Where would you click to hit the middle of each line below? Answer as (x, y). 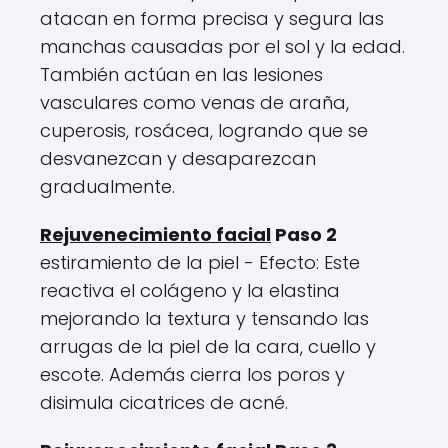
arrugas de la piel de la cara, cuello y (208, 347)
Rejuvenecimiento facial (155, 235)
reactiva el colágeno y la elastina (190, 291)
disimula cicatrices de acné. (164, 403)
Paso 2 (304, 235)
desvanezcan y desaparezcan (178, 159)
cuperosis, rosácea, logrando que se (204, 131)
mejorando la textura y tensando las (204, 319)
